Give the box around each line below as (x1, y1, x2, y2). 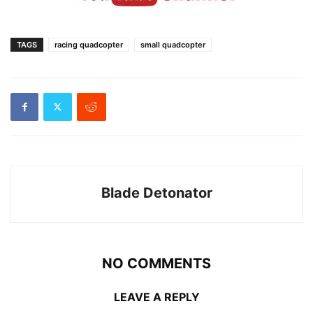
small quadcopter (140, 39, 205, 50)
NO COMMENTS (102, 254, 211, 272)
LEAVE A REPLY (113, 289, 200, 304)
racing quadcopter (54, 39, 123, 50)
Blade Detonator (101, 184, 212, 201)
